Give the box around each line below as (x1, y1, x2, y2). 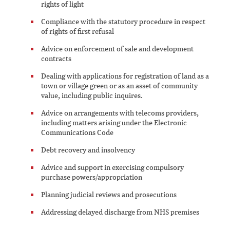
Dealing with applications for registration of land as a (41, 71, 209, 81)
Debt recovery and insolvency (41, 145, 135, 155)
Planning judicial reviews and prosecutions (41, 189, 177, 200)
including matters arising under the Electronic (41, 118, 187, 128)
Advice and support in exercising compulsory (41, 162, 184, 172)
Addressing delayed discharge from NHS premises (41, 207, 199, 217)
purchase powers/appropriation (41, 172, 142, 182)
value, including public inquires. (41, 90, 143, 101)
